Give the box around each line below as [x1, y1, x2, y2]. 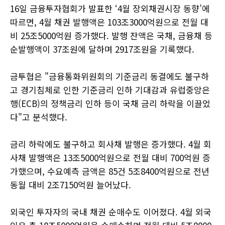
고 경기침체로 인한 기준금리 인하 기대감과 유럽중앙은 [10, 83, 210, 96]
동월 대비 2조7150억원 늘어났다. [10, 178, 131, 191]
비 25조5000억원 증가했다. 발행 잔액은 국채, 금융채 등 [10, 29, 212, 42]
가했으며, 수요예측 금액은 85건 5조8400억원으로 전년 [10, 164, 209, 177]
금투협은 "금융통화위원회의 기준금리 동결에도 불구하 [10, 69, 209, 82]
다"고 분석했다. [10, 110, 67, 123]
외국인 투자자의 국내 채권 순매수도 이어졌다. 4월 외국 [10, 205, 211, 218]
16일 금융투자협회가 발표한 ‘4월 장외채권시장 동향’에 [10, 2, 210, 15]
